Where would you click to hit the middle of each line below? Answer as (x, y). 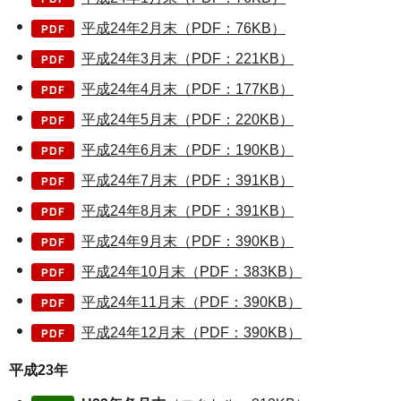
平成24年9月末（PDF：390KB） (188, 242)
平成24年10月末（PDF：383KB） (192, 272)
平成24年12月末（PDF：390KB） (192, 333)
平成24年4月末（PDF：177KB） (188, 90)
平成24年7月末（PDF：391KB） (188, 181)
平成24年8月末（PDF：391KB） (188, 211)
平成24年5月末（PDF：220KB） (188, 120)
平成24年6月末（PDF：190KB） (188, 150)
